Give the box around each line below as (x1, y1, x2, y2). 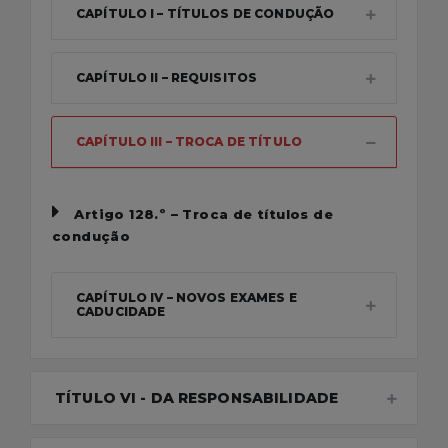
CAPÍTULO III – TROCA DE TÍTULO (76, 134, 302, 149)
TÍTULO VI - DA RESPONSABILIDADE (55, 389, 339, 407)
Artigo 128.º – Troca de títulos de (74, 206, 334, 222)
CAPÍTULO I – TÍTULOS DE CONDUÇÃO (76, 6, 335, 21)
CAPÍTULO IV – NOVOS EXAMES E (76, 290, 297, 305)
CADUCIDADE (76, 304, 166, 319)
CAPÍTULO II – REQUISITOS (76, 70, 258, 85)
